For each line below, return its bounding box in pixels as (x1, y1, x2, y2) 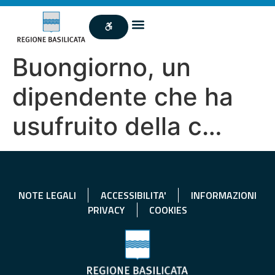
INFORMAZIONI (190, 187, 257, 203)
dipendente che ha (12, 81, 233, 112)
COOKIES (149, 202, 187, 217)
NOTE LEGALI (18, 187, 76, 203)
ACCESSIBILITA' (100, 187, 166, 203)
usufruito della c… (12, 110, 222, 141)
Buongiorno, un (12, 52, 191, 82)
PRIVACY (88, 202, 125, 217)
